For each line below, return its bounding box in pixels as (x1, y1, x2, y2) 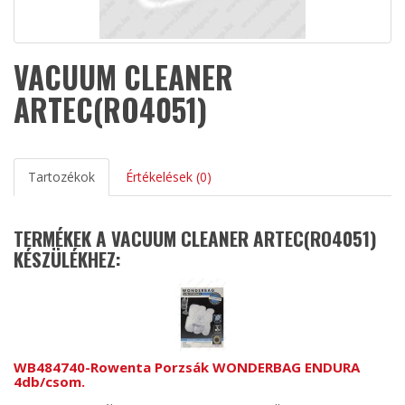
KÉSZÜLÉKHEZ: (14, 245, 121, 273)
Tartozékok (28, 168, 95, 185)
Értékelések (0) (126, 168, 212, 185)
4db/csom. (14, 372, 85, 391)
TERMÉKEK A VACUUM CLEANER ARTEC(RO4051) (14, 224, 377, 252)
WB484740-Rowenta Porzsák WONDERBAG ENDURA (14, 358, 360, 376)
